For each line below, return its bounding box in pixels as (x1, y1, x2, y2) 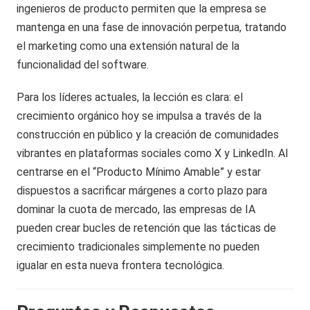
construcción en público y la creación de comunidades (17, 127, 280, 141)
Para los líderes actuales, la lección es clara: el (17, 90, 244, 104)
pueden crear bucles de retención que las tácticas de (17, 221, 277, 235)
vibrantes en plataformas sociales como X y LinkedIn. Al (17, 146, 289, 160)
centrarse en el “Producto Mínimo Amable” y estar (17, 165, 262, 179)
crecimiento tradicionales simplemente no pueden (17, 239, 260, 253)
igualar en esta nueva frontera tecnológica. (17, 258, 225, 272)
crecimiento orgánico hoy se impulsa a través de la (17, 109, 262, 122)
